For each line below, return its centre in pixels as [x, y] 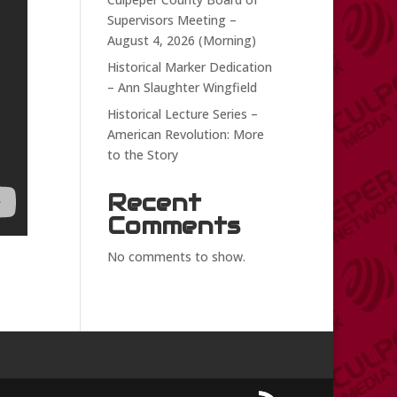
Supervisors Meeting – [171, 20]
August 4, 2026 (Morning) [181, 40]
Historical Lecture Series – [182, 114]
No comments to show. [176, 257]
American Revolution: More [185, 134]
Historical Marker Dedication [189, 67]
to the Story [142, 155]
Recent [154, 202]
